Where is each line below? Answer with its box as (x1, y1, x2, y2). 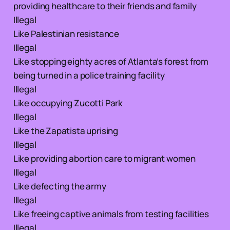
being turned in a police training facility (13, 69, 165, 81)
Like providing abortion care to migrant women (13, 152, 196, 164)
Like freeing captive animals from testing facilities (13, 207, 209, 220)
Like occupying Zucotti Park (13, 97, 123, 109)
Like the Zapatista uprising (13, 124, 119, 137)
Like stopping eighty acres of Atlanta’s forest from (13, 55, 209, 67)
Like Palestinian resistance (13, 27, 120, 40)
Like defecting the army (13, 180, 106, 192)
